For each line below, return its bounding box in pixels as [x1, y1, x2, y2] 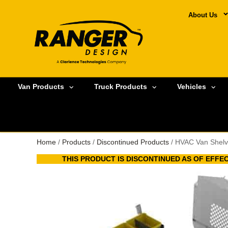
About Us [188, 11, 217, 19]
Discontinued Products [97, 137, 169, 146]
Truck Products [94, 82, 147, 91]
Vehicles [177, 82, 206, 91]
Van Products [18, 82, 64, 91]
